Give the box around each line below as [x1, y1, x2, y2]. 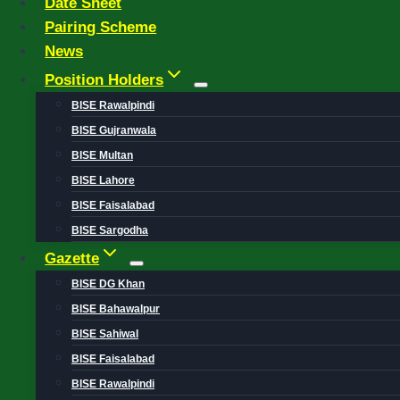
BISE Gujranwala [71, 124, 156, 137]
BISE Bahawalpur [71, 303, 160, 315]
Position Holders [45, 71, 164, 88]
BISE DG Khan [71, 278, 145, 290]
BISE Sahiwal [71, 328, 138, 340]
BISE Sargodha [71, 224, 148, 237]
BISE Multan [71, 149, 133, 162]
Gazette [45, 250, 100, 267]
